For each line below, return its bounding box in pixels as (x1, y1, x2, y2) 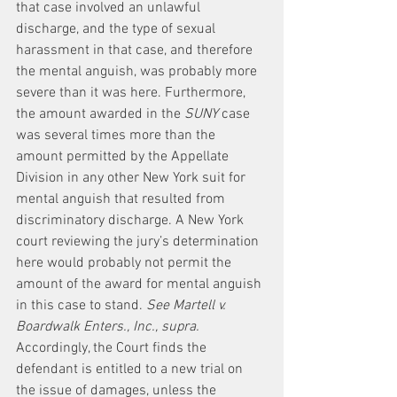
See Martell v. (146, 297, 230, 315)
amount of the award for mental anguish (16, 276, 265, 293)
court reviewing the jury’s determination (16, 233, 262, 251)
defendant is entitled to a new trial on (16, 361, 246, 378)
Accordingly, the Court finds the (16, 339, 210, 357)
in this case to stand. (16, 297, 146, 315)
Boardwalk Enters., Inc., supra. (16, 318, 199, 336)
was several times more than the (16, 127, 219, 144)
